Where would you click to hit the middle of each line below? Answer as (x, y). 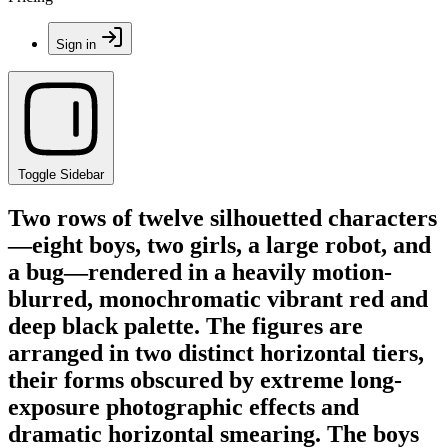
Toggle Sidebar (61, 174)
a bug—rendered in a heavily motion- (200, 271)
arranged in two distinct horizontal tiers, (216, 352)
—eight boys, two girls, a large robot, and (219, 244)
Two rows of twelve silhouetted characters (222, 217)
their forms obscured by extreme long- (205, 379)
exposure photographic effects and (183, 406)
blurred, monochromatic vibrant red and (218, 298)
